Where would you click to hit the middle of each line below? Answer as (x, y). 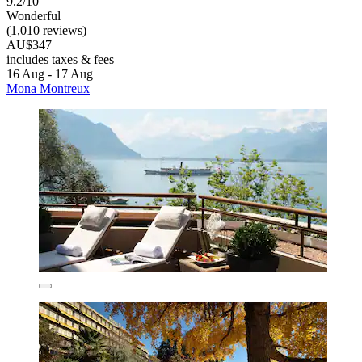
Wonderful (34, 16)
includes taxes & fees (60, 60)
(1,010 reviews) (46, 31)
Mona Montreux (48, 89)
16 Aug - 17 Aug (50, 74)
